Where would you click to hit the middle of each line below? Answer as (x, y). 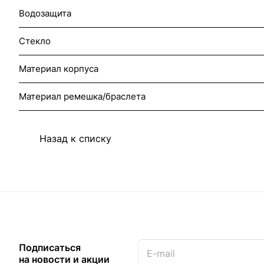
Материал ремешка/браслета (82, 96)
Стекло (35, 41)
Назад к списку (75, 139)
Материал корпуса (59, 69)
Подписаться (50, 248)
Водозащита (45, 13)
